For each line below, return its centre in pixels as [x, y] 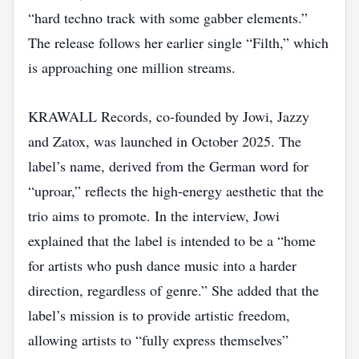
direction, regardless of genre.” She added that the [173, 290]
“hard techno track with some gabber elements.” [168, 18]
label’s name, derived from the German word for [168, 166]
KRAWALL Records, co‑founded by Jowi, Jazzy [169, 116]
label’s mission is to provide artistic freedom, [159, 315]
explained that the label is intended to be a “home [172, 240]
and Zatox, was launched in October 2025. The [165, 141]
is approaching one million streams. [132, 67]
